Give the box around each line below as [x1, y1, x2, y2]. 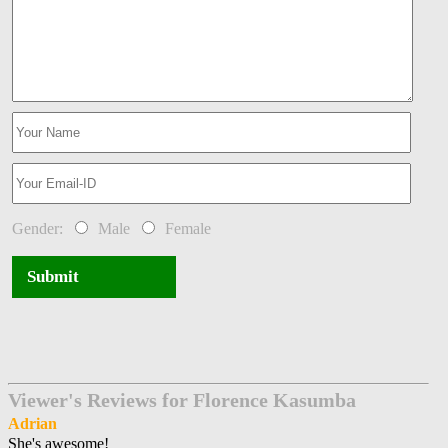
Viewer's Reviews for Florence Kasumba [8, 389, 356, 412]
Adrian [8, 415, 57, 433]
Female [158, 220, 212, 238]
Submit [20, 267, 87, 287]
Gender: [12, 220, 71, 238]
